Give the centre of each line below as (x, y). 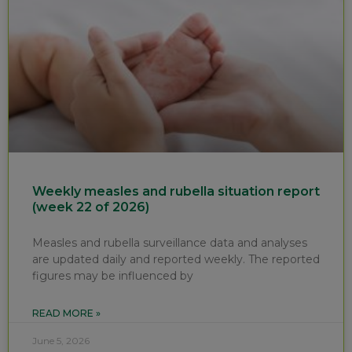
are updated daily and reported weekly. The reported (176, 259)
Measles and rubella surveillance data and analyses (170, 242)
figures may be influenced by (113, 275)
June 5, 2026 (61, 340)
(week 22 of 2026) (91, 207)
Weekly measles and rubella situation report (176, 191)
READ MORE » (66, 313)
